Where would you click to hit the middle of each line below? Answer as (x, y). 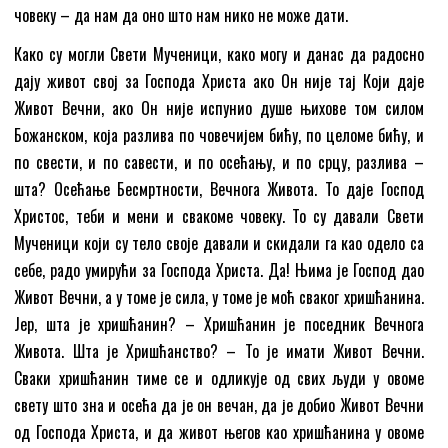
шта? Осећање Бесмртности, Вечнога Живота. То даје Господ (219, 188)
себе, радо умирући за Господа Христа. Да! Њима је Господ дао (219, 269)
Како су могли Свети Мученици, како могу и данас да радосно (219, 53)
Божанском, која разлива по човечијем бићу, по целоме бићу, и (219, 134)
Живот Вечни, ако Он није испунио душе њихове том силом (219, 107)
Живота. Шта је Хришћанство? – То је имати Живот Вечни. (219, 350)
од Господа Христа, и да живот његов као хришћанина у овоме (219, 431)
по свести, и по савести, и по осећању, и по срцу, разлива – (219, 161)
